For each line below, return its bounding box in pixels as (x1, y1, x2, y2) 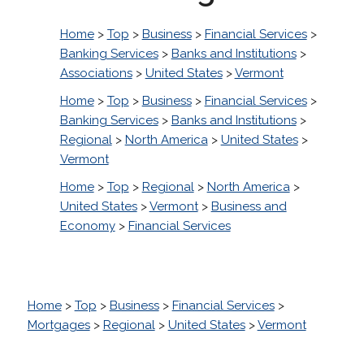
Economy (59, 218, 115, 233)
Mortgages (27, 317, 90, 332)
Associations (59, 65, 132, 80)
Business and (210, 198, 287, 214)
